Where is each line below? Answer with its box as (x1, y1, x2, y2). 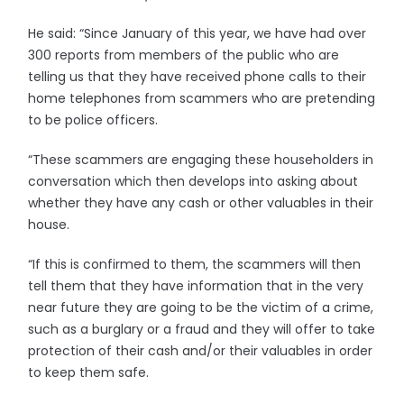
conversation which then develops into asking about (28, 172, 359, 190)
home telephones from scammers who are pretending (28, 89, 376, 107)
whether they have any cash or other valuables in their (28, 194, 374, 212)
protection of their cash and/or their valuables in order (28, 342, 373, 360)
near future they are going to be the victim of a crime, (28, 298, 374, 317)
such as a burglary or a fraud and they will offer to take (28, 320, 376, 338)
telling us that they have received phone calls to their (28, 68, 367, 86)
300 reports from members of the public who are (28, 46, 340, 64)
